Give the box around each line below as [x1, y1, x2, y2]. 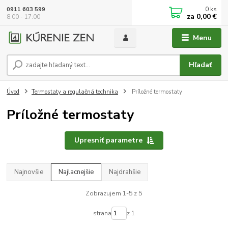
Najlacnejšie [59, 167, 94, 177]
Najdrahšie [109, 167, 141, 177]
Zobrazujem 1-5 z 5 [85, 189, 142, 198]
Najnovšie [14, 167, 44, 177]
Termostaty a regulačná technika [32, 88, 118, 96]
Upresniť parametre [74, 135, 142, 145]
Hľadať [189, 60, 212, 70]
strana [93, 209, 111, 217]
